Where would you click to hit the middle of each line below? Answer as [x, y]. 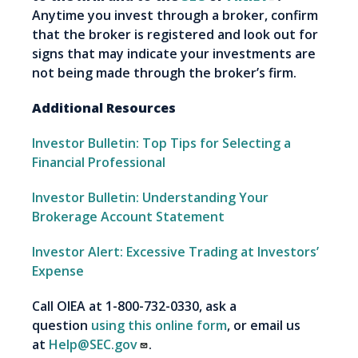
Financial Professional [99, 163]
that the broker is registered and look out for [175, 35]
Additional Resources [104, 108]
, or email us [264, 326]
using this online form [159, 326]
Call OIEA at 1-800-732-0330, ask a [134, 306]
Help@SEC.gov [93, 345]
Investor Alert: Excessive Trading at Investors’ [175, 252]
